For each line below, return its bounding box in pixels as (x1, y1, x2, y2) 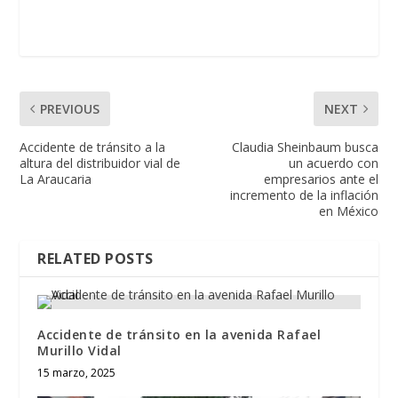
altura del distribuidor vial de (20, 155, 181, 172)
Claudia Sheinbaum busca (231, 139, 378, 156)
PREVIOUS (40, 100, 100, 118)
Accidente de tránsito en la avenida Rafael (37, 326, 322, 344)
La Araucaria (20, 171, 92, 188)
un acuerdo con (288, 155, 378, 172)
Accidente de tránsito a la (20, 139, 166, 156)
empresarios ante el (263, 171, 378, 188)
